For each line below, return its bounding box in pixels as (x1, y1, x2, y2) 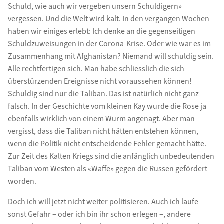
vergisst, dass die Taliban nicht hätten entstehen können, (7, 125, 198, 137)
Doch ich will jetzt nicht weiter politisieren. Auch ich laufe (7, 196, 198, 207)
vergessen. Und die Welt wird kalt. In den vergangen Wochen (7, 13, 209, 24)
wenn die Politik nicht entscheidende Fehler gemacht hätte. (7, 138, 206, 149)
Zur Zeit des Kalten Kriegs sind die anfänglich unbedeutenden (7, 150, 214, 162)
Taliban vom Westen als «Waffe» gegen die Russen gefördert (7, 163, 207, 174)
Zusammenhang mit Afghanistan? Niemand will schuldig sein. (7, 50, 214, 62)
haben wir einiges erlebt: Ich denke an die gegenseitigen (7, 25, 195, 37)
